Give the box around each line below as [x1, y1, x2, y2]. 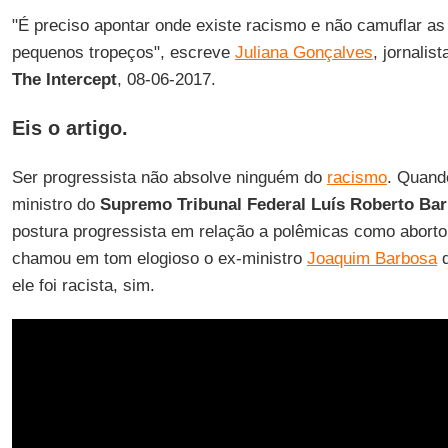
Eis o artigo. [11, 117, 128, 139]
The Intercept [11, 70, 117, 89]
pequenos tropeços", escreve [11, 43, 235, 62]
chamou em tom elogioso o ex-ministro [11, 249, 307, 268]
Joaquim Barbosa [306, 249, 437, 268]
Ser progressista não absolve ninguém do [11, 168, 327, 187]
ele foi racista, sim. [11, 276, 155, 295]
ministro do [11, 195, 100, 214]
